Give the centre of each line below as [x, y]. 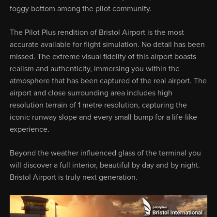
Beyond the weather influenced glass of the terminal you [105, 153]
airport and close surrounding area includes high [91, 93]
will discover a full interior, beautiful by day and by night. [105, 165]
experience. [30, 129]
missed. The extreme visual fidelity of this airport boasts [103, 57]
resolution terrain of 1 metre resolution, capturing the [98, 105]
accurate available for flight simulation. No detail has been [107, 45]
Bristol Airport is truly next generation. [74, 177]
